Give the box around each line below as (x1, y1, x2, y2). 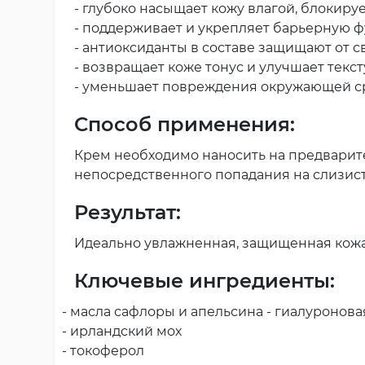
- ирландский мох (62, 323, 182, 339)
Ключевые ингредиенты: (74, 268, 335, 292)
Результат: (74, 200, 181, 224)
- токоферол (62, 342, 144, 358)
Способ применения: (74, 112, 295, 136)
